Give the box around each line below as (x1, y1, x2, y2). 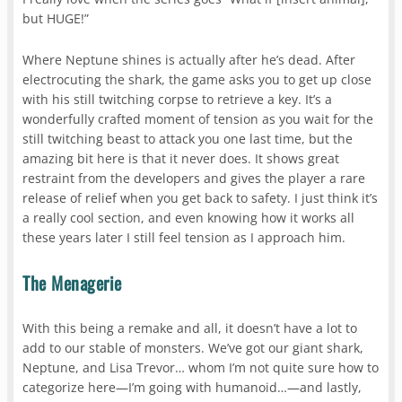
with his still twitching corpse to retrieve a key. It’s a (22, 91, 333, 109)
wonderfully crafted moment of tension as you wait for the (22, 110, 374, 128)
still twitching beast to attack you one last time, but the (22, 130, 354, 148)
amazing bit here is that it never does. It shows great (22, 150, 340, 168)
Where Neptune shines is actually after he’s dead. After (22, 51, 356, 69)
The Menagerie (22, 269, 122, 297)
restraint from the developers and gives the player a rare (22, 170, 366, 188)
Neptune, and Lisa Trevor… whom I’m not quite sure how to (22, 359, 380, 377)
